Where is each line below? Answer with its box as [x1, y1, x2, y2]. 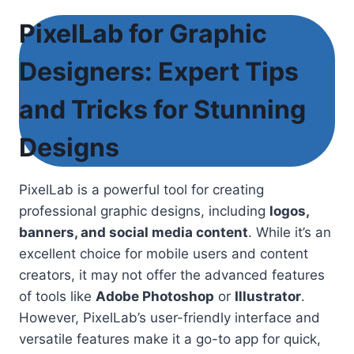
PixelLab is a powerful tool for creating [19, 181, 264, 198]
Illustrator [235, 288, 301, 304]
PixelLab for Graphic [19, 17, 267, 49]
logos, [269, 202, 309, 219]
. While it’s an [248, 224, 331, 240]
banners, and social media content [19, 224, 248, 240]
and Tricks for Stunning [19, 93, 306, 125]
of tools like [19, 288, 96, 304]
